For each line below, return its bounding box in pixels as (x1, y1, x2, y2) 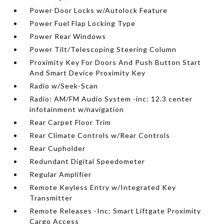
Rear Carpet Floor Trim (29, 118, 111, 126)
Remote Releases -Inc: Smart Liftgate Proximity (29, 206, 201, 215)
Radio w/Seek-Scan (29, 81, 98, 90)
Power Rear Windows (29, 32, 106, 40)
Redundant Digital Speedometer (29, 157, 145, 165)
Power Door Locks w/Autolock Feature (29, 6, 168, 14)
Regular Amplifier (29, 170, 92, 178)
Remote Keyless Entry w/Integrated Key (29, 183, 176, 191)
